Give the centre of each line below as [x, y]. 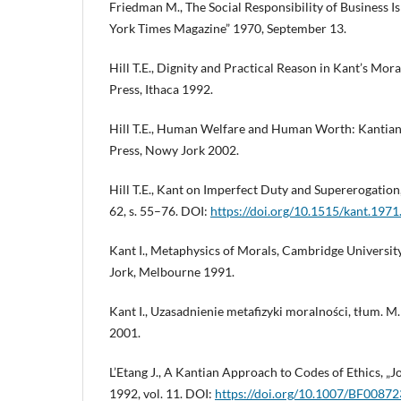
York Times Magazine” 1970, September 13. [228, 29]
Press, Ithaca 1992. [161, 90]
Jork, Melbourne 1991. [172, 272]
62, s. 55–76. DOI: [160, 211]
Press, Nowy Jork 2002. [174, 150]
